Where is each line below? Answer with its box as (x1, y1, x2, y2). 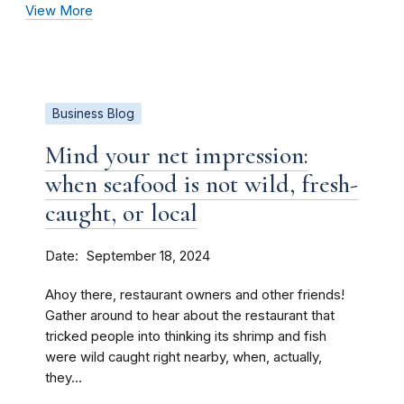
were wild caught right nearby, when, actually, (45, 349, 322, 365)
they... (45, 370, 82, 386)
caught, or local (45, 197, 197, 228)
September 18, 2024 (87, 248, 210, 264)
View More (25, 3, 93, 19)
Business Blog (52, 106, 134, 121)
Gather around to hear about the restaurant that (45, 308, 335, 324)
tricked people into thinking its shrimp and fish (45, 328, 326, 344)
